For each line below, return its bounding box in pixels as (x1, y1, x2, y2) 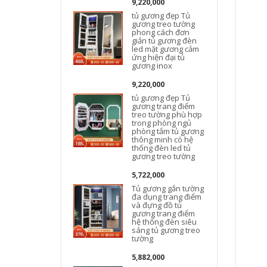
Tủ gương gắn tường (132, 183, 204, 194)
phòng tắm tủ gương (132, 126, 204, 136)
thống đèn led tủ (132, 142, 191, 153)
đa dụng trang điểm (132, 191, 202, 202)
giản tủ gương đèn (132, 35, 197, 46)
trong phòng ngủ (132, 117, 192, 128)
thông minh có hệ (132, 134, 194, 145)
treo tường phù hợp (132, 109, 203, 120)
